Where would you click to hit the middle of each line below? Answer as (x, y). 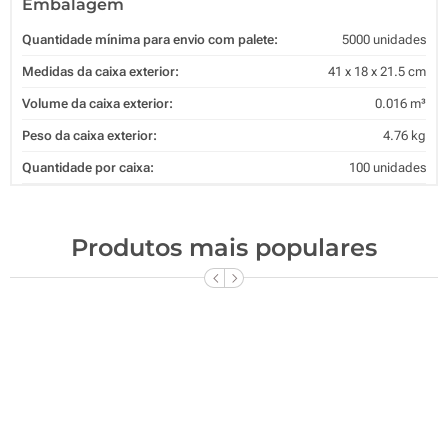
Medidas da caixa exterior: (100, 71)
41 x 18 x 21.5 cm (377, 71)
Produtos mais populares (224, 247)
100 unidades (387, 167)
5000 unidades (384, 39)
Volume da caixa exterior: (97, 103)
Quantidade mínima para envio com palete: (150, 39)
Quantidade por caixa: (88, 167)
